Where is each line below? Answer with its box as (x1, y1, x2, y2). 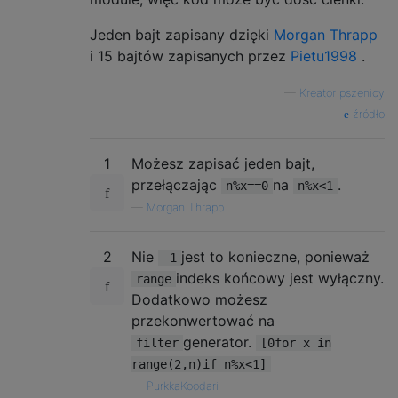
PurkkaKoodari (147, 379, 219, 393)
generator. (183, 333, 256, 351)
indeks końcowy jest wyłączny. (176, 269, 384, 287)
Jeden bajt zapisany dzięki (90, 26, 274, 44)
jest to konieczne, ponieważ (181, 248, 370, 266)
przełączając (131, 176, 221, 194)
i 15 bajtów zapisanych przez (90, 47, 291, 65)
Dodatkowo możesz (131, 291, 267, 308)
